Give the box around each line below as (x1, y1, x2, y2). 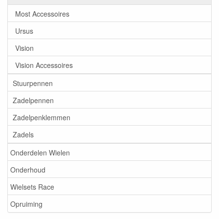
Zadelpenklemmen (13, 112, 70, 122)
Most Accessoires (15, 8, 69, 19)
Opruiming (10, 198, 43, 209)
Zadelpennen (13, 95, 54, 105)
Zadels (13, 129, 34, 139)
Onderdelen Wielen (10, 147, 70, 157)
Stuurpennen (13, 78, 53, 88)
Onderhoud (10, 164, 45, 175)
